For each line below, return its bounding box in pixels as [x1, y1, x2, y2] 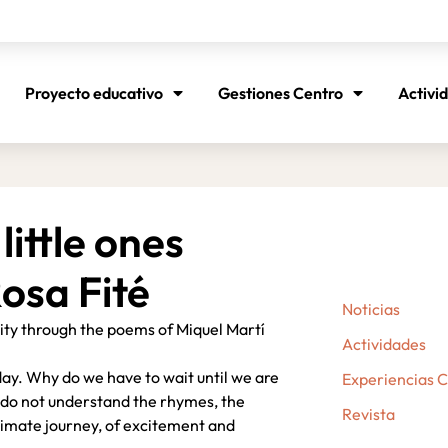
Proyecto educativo [25, 83, 164, 103]
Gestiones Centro [218, 83, 344, 103]
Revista [341, 403, 395, 424]
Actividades [341, 333, 426, 354]
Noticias [341, 298, 400, 319]
